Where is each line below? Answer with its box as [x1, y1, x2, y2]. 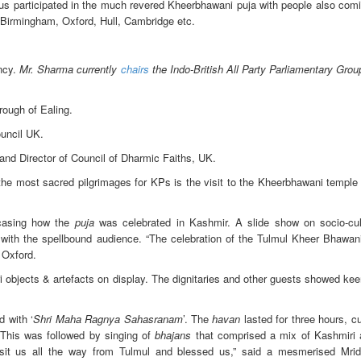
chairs [120, 60, 149, 77]
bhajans [155, 326, 192, 342]
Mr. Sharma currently [19, 60, 121, 77]
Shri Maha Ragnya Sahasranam [33, 310, 183, 326]
